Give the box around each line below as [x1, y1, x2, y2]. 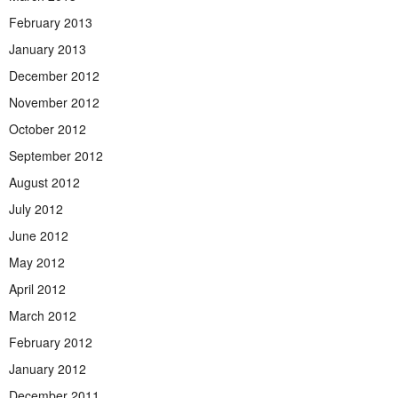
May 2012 [9, 252, 65, 271]
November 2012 [9, 92, 99, 111]
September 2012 [9, 146, 103, 164]
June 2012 [9, 226, 68, 244]
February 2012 [9, 332, 92, 351]
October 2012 [9, 119, 86, 138]
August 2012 [9, 172, 80, 191]
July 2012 [9, 199, 63, 218]
